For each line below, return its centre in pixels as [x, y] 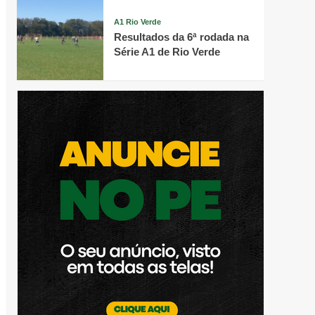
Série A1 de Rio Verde [167, 51]
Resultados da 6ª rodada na [181, 37]
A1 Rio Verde [137, 21]
